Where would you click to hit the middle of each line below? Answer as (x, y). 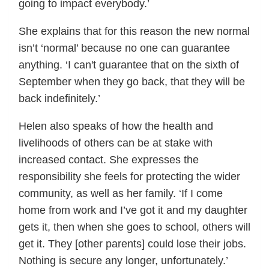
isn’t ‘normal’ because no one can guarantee (124, 48)
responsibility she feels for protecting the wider (129, 177)
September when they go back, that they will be (132, 82)
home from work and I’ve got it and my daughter (133, 210)
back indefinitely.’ (59, 99)
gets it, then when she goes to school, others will (134, 227)
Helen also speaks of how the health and (116, 126)
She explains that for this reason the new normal (134, 32)
